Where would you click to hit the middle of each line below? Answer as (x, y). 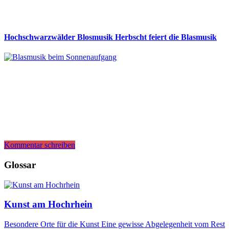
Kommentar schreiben (40, 145)
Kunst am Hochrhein (48, 204)
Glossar (20, 165)
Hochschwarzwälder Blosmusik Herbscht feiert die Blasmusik (110, 37)
